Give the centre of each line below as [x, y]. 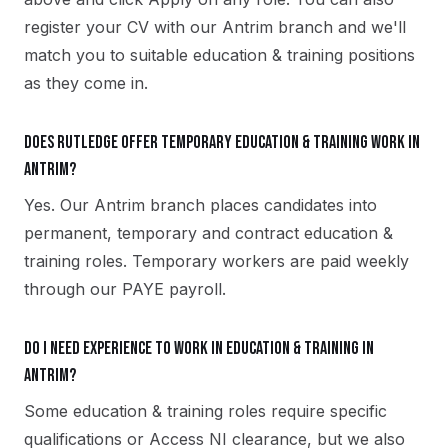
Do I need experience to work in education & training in [199, 348]
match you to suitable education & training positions [219, 55]
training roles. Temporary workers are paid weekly [216, 261]
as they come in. [86, 83]
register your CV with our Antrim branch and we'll [215, 27]
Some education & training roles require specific [205, 411]
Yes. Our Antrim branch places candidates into [200, 205]
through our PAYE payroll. [125, 289]
